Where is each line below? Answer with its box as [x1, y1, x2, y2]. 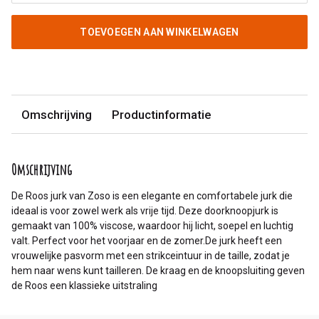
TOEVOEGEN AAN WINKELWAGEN [80, 26, 239, 38]
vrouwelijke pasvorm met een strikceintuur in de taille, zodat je [11, 250, 290, 262]
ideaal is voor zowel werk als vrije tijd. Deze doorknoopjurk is [11, 205, 278, 217]
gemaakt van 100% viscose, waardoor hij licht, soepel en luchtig [11, 220, 293, 232]
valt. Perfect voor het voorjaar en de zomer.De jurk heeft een [11, 235, 282, 247]
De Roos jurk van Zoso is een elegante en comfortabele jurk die [11, 190, 293, 202]
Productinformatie [112, 107, 211, 122]
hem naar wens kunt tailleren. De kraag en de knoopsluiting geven [11, 265, 305, 277]
